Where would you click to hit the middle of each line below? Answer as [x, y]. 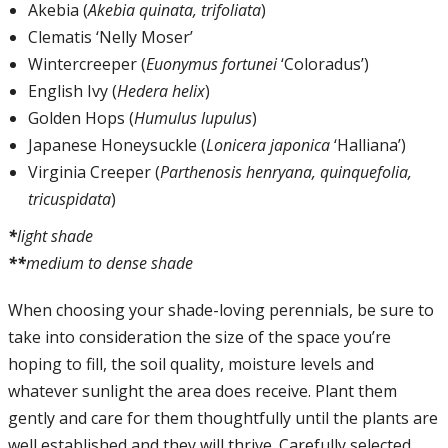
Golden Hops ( [80, 118]
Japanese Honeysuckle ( [116, 145]
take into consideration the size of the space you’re [199, 336]
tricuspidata [69, 199]
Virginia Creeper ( [93, 172]
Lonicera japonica [267, 145]
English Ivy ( [72, 91]
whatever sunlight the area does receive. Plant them [202, 390]
